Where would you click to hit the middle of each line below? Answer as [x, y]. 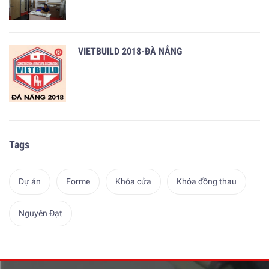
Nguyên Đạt [41, 213]
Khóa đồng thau [207, 181]
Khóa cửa [133, 181]
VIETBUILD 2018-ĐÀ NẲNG [130, 51]
